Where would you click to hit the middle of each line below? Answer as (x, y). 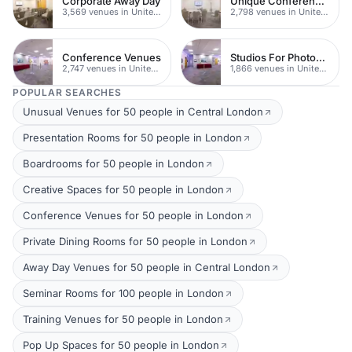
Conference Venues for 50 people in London (133, 215)
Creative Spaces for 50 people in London (123, 189)
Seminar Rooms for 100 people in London (123, 293)
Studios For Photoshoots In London (321, 57)
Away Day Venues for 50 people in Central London (147, 267)
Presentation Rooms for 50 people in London (132, 137)
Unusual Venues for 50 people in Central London (143, 112)
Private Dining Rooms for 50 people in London (135, 241)
